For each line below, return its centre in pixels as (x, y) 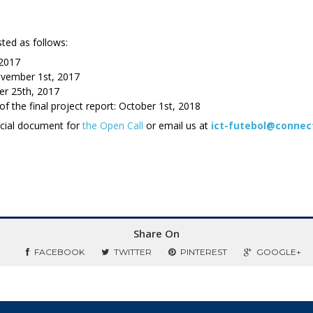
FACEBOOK (59, 252)
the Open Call (113, 126)
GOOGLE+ (279, 252)
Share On (156, 234)
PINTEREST (204, 252)
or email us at (177, 126)
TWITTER (133, 252)
